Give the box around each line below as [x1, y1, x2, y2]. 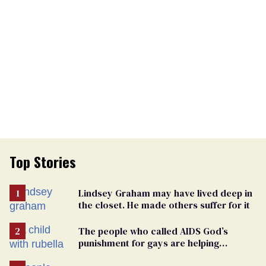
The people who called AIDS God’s [78, 224, 228, 237]
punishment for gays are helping [78, 236, 219, 249]
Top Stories [9, 150, 76, 172]
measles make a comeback [78, 248, 198, 261]
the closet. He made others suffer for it [78, 198, 250, 211]
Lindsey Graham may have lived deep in [78, 186, 252, 199]
